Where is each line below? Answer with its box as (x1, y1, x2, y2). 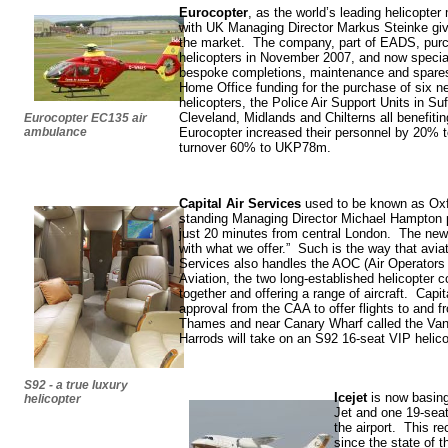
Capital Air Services (179, 196, 301, 212)
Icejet (334, 389, 367, 405)
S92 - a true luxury (24, 378, 128, 393)
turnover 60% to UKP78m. (179, 139, 331, 155)
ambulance (24, 124, 87, 139)
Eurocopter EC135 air (24, 110, 147, 125)
